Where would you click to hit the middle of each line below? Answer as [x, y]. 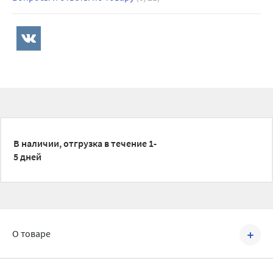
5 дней [27, 157]
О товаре [31, 233]
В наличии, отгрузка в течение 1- [85, 143]
